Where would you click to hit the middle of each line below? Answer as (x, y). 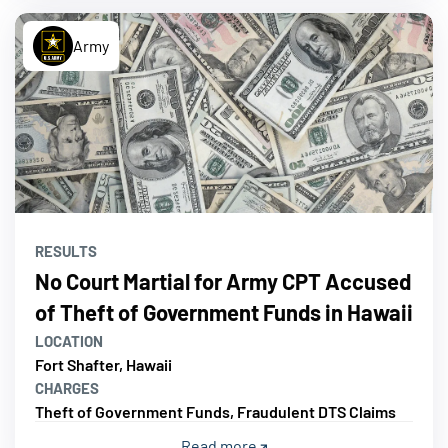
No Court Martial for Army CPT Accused (223, 280)
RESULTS (66, 250)
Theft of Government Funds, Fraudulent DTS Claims (215, 411)
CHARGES (67, 387)
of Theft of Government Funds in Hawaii (224, 311)
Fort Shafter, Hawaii (103, 364)
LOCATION (69, 340)
